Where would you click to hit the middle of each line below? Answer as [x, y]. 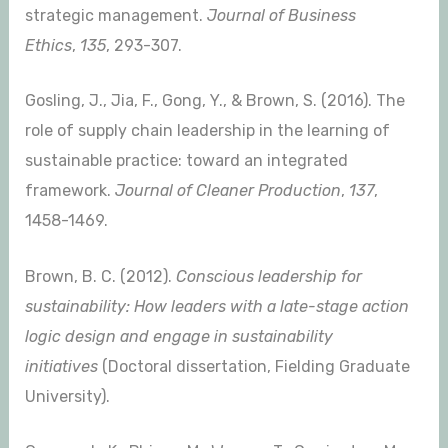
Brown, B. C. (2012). [100, 276]
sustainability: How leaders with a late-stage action [216, 306]
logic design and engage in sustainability [178, 336]
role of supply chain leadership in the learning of [207, 131]
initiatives [61, 366]
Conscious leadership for [268, 276]
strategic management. [115, 15]
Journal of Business [281, 15]
